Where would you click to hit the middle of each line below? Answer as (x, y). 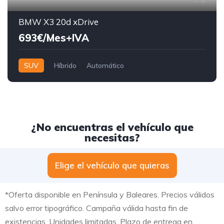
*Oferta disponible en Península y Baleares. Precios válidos (110, 194)
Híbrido (65, 65)
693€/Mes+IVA (54, 37)
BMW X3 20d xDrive (58, 21)
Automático (105, 65)
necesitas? (112, 137)
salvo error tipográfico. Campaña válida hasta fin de (96, 208)
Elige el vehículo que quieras (112, 165)
